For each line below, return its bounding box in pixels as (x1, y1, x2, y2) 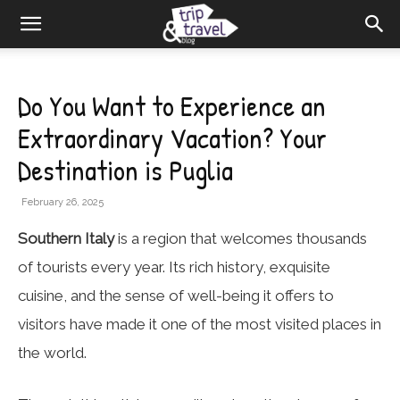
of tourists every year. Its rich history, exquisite (18, 258, 330, 276)
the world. (18, 344, 87, 362)
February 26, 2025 (21, 196, 104, 208)
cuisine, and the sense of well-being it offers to (18, 287, 334, 304)
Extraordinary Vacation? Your (18, 119, 327, 157)
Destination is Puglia (18, 151, 233, 189)
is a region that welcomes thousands (114, 229, 367, 247)
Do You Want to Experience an (18, 87, 326, 125)
